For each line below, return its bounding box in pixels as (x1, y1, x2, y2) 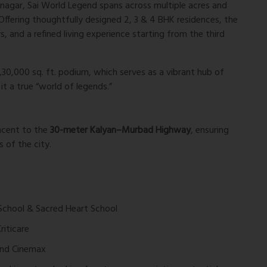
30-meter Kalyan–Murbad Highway (50, 122, 191, 138)
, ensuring (191, 122, 229, 138)
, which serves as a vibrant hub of (89, 64, 224, 80)
